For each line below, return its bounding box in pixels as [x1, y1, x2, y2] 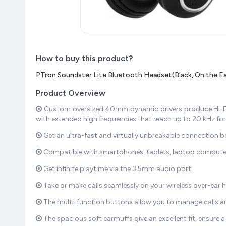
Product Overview [36, 88, 105, 98]
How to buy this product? [36, 53, 133, 63]
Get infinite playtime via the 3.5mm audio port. [42, 164, 193, 173]
